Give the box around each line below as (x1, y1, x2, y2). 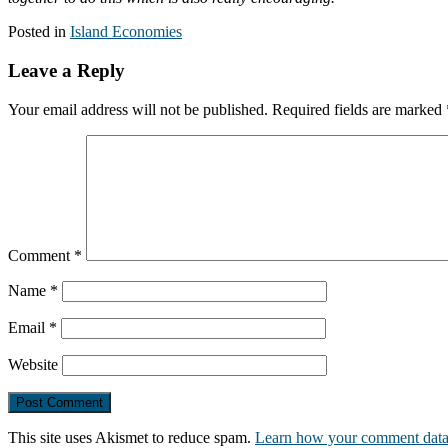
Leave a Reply (8, 60, 125, 82)
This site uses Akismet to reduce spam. (8, 428, 255, 446)
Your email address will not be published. (8, 100, 268, 118)
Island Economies (70, 23, 182, 41)
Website (8, 355, 58, 373)
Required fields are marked (272, 100, 446, 118)
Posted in (8, 23, 70, 41)
